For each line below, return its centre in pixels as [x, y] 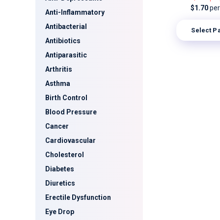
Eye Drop [60, 212]
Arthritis [59, 69]
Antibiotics [63, 41]
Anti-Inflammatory [75, 12]
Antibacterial [66, 27]
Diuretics [60, 183]
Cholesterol [65, 155]
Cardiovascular [70, 140]
